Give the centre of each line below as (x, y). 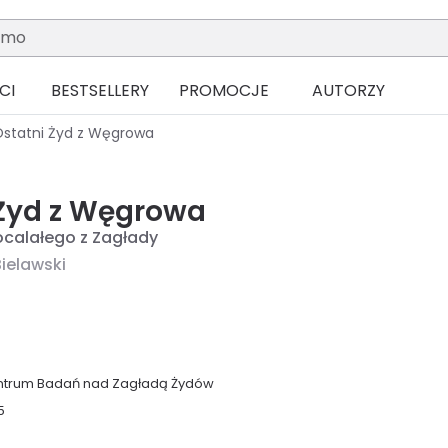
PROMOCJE (224, 91)
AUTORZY (348, 91)
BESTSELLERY (100, 91)
